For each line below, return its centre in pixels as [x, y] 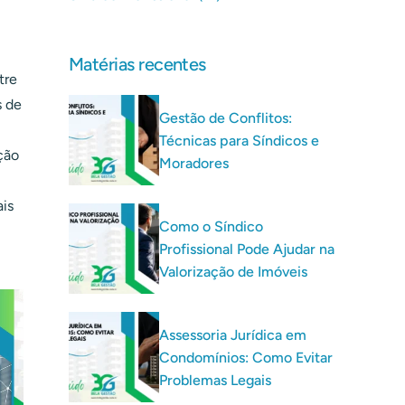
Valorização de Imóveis [233, 271]
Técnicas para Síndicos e [239, 140]
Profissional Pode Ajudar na [247, 249]
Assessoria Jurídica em [233, 334]
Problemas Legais [215, 380]
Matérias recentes [137, 65]
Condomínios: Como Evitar [246, 357]
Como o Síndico [211, 226]
